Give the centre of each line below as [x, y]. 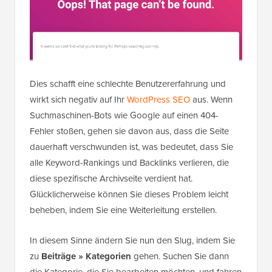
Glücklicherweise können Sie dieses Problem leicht [129, 194]
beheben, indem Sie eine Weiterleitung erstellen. [123, 210]
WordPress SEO [158, 99]
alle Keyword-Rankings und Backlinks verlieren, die [129, 162]
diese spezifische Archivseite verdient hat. [111, 178]
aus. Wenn [211, 99]
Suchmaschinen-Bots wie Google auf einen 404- [124, 115]
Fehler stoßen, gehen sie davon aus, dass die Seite [129, 131]
